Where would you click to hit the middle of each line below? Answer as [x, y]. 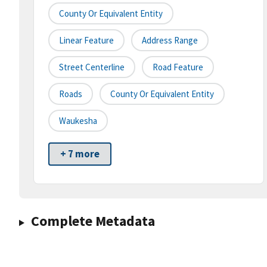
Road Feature [178, 67]
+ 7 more [80, 154]
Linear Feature [86, 41]
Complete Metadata [93, 221]
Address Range [170, 41]
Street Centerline [92, 67]
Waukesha [78, 121]
